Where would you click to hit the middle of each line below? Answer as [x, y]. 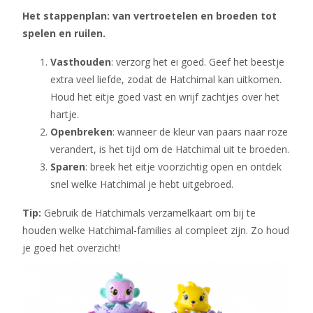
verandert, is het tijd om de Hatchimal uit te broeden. [170, 149]
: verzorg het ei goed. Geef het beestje [198, 62]
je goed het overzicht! [71, 248]
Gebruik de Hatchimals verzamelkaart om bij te [148, 213]
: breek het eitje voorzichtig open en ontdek [183, 167]
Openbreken [81, 132]
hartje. [65, 114]
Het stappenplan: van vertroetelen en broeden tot [150, 16]
